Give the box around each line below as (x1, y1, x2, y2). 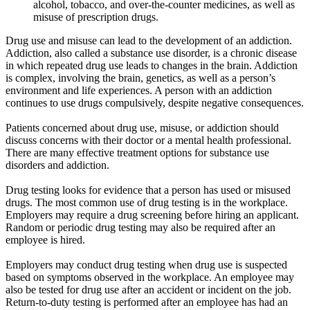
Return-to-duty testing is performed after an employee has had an (6, 296, 288, 309)
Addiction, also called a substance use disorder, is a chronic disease (6, 47, 297, 60)
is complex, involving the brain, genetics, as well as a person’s (6, 72, 275, 84)
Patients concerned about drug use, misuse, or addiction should (6, 122, 279, 134)
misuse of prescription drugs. (33, 11, 158, 24)
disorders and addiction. (6, 159, 109, 172)
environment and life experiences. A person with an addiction (6, 84, 272, 97)
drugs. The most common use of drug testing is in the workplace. (6, 197, 288, 209)
